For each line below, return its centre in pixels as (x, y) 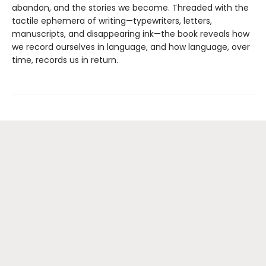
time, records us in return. (65, 60)
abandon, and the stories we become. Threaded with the (130, 8)
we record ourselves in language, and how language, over (131, 47)
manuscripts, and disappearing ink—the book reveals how (131, 34)
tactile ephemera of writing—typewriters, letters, (112, 21)
